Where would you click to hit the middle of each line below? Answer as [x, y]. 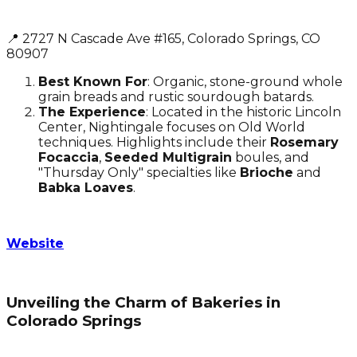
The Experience [92, 112]
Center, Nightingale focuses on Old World [172, 127]
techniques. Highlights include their [154, 142]
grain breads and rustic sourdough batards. [176, 96]
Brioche [267, 172]
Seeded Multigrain [168, 157]
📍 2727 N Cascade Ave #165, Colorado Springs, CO [163, 38]
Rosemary [304, 142]
